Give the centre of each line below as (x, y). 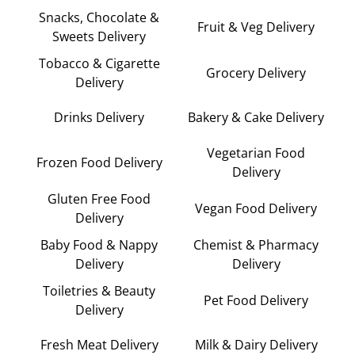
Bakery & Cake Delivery (256, 118)
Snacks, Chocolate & (99, 17)
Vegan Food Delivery (256, 208)
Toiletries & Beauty (99, 290)
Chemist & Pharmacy (256, 244)
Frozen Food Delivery (99, 162)
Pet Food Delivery (256, 300)
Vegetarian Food (256, 153)
